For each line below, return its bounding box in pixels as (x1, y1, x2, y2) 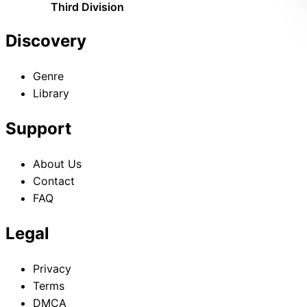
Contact (33, 174, 75, 188)
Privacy (33, 262, 71, 276)
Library (33, 86, 69, 101)
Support (5, 119, 71, 139)
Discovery (5, 31, 86, 51)
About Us (33, 157, 82, 171)
